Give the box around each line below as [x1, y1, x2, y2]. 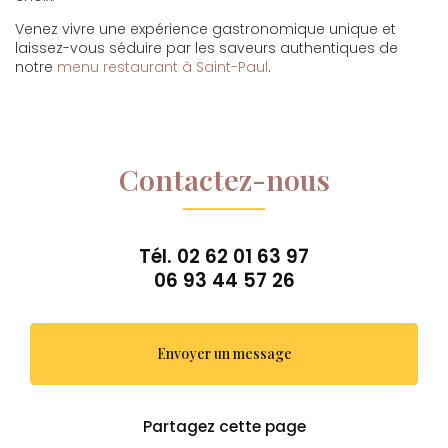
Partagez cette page [142, 415, 306, 437]
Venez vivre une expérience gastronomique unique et [15, 19, 396, 39]
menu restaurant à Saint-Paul [57, 57, 268, 77]
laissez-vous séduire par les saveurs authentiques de [15, 38, 398, 58]
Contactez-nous [118, 160, 330, 198]
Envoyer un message [156, 344, 292, 363]
